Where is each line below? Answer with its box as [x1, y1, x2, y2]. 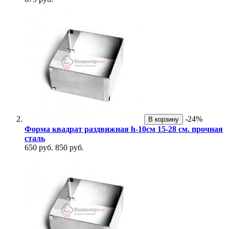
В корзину [148, 116, 179, 124]
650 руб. [25, 143, 53, 152]
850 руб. [55, 143, 84, 152]
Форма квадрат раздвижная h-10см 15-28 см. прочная [25, 125, 223, 134]
